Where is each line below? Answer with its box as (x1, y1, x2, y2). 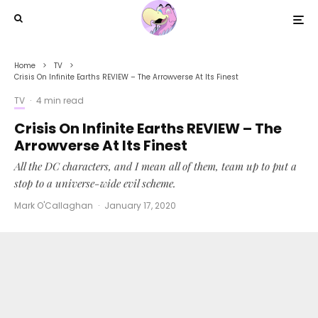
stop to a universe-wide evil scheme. (14, 176, 176, 190)
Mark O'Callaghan (14, 199, 93, 212)
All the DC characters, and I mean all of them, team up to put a (14, 159, 297, 173)
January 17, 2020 (104, 199, 176, 212)
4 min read (36, 94, 84, 106)
